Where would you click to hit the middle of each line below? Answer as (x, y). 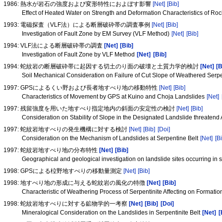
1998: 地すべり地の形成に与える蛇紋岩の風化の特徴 (75, 183)
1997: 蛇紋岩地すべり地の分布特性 (52, 150)
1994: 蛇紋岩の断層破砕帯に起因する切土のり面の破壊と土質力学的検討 (102, 67)
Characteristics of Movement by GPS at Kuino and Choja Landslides (114, 96)
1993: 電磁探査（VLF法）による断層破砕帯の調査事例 (78, 25)
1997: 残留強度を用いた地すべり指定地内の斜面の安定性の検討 (90, 108)
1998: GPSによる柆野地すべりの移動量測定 (64, 171)
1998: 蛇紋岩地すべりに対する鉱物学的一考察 (66, 203)
